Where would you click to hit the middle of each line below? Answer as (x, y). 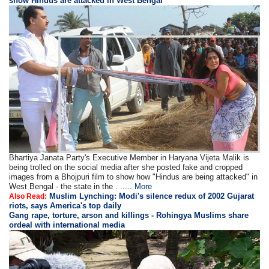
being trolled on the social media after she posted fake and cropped (126, 168)
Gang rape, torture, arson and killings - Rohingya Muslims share (129, 216)
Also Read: (28, 197)
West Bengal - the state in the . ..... (72, 187)
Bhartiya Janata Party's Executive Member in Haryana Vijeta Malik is (129, 158)
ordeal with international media (67, 225)
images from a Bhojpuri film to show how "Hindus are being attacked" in (134, 177)
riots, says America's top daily (65, 206)
